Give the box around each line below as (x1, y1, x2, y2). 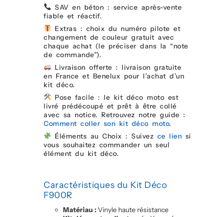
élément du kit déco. (44, 149, 119, 158)
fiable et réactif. (44, 11, 102, 20)
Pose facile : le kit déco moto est (51, 93, 179, 102)
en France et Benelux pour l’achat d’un (44, 71, 184, 80)
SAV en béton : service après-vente (51, 2, 182, 12)
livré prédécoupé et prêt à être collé (44, 101, 177, 110)
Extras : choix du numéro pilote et (51, 24, 181, 33)
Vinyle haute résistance (96, 205, 169, 214)
